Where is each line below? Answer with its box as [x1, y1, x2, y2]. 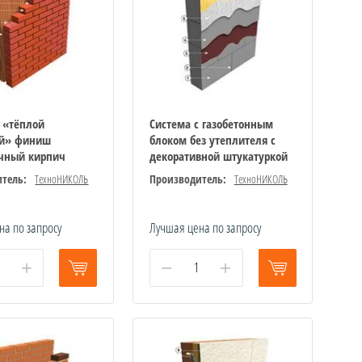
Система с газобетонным [149, 115, 273, 132]
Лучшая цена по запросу [149, 217, 261, 237]
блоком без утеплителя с [149, 131, 276, 148]
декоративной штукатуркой [149, 147, 288, 164]
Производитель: [149, 170, 226, 187]
